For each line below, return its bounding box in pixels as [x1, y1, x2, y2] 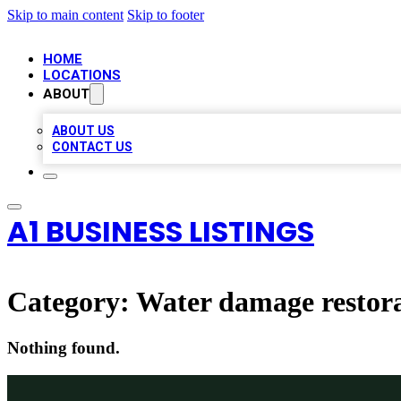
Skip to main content [7, 7, 124, 22]
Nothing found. [7, 337, 120, 357]
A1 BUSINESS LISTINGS [7, 211, 314, 252]
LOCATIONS [43, 67, 121, 83]
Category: [7, 286, 136, 319]
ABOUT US [52, 124, 115, 138]
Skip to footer [127, 7, 204, 22]
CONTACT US [52, 140, 132, 154]
